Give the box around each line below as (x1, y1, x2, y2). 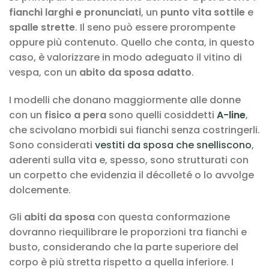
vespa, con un (9, 65, 79, 79)
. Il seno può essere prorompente (75, 20, 235, 34)
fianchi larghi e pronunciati (9, 5, 141, 19)
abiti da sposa (24, 210, 95, 225)
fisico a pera (44, 107, 106, 122)
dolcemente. (9, 183, 71, 197)
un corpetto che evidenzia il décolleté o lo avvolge (9, 168, 254, 182)
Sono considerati (9, 138, 95, 152)
